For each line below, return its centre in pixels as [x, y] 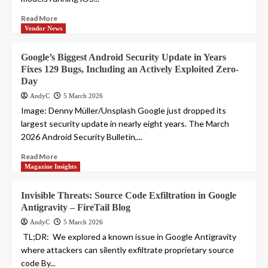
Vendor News [43, 28]
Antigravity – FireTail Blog [76, 208]
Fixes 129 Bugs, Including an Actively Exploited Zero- [130, 69]
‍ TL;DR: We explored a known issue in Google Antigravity [129, 237]
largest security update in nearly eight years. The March [125, 124]
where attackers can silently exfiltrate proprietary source [127, 250]
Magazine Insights [51, 167]
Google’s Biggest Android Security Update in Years [124, 57]
